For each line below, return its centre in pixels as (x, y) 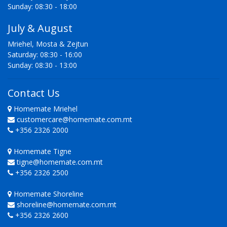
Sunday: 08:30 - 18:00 (42, 7)
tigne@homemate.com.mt (60, 162)
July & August (40, 28)
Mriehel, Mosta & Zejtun (48, 44)
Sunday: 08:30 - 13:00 (42, 65)
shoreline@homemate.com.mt (67, 205)
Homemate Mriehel (45, 109)
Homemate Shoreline (48, 194)
